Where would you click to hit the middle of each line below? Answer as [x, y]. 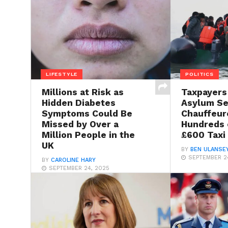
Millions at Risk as [82, 92]
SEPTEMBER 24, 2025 [79, 168]
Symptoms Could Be [87, 114]
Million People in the [88, 135]
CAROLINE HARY [73, 160]
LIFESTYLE [62, 74]
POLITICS [199, 74]
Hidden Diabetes [78, 103]
